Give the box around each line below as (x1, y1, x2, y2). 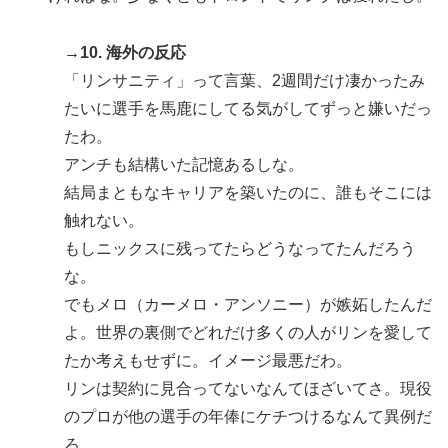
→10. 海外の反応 (64, 44, 186, 62)
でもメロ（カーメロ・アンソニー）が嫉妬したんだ (64, 296, 432, 314)
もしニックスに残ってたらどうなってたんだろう (64, 240, 416, 258)
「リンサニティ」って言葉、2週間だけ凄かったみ (64, 72, 425, 90)
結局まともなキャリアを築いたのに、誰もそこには (64, 184, 432, 202)
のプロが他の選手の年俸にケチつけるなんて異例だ (64, 408, 432, 426)
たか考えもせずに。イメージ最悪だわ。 (64, 352, 352, 370)
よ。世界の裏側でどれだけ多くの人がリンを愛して (64, 324, 432, 342)
